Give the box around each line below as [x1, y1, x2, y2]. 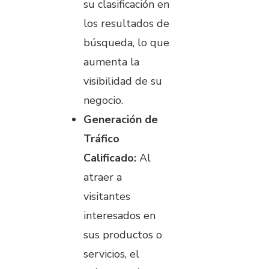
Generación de [83, 112, 158, 127]
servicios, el [83, 246, 139, 261]
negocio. [83, 92, 123, 107]
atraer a [83, 169, 122, 184]
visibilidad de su [83, 73, 162, 88]
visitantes [83, 189, 130, 204]
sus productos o [83, 227, 162, 242]
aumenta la [83, 54, 139, 69]
